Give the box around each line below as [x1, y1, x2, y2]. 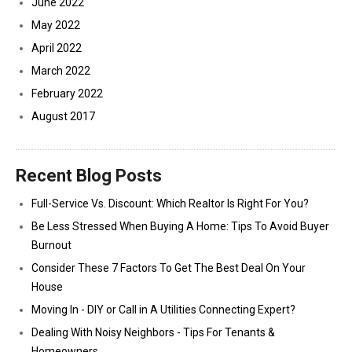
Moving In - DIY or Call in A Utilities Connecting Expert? [31, 303, 295, 316]
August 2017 [31, 110, 95, 123]
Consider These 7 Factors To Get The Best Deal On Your [31, 262, 306, 274]
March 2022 [31, 64, 90, 77]
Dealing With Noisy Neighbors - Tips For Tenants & [31, 326, 275, 339]
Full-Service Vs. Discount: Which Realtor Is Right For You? [31, 197, 309, 210]
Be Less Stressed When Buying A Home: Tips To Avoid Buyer [31, 220, 329, 233]
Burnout [31, 239, 71, 251]
